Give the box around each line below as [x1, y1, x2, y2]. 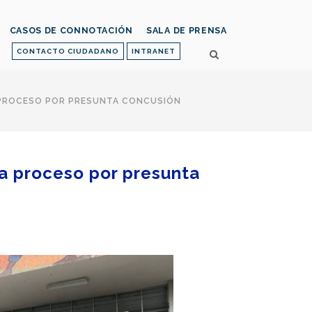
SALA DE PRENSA [146, 25, 227, 36]
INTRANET [132, 47, 175, 55]
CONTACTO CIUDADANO [17, 47, 119, 55]
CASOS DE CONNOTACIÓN [9, 25, 133, 36]
